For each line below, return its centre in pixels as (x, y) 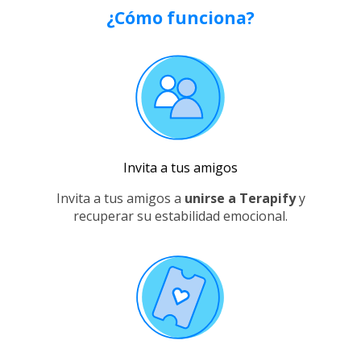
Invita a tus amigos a (118, 198)
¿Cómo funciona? (180, 18)
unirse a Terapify (240, 198)
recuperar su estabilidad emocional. (180, 216)
